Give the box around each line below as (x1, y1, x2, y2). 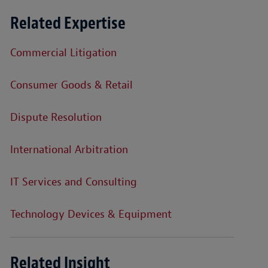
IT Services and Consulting (10, 175, 137, 189)
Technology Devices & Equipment (10, 208, 172, 221)
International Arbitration (10, 143, 128, 157)
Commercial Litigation (10, 46, 117, 60)
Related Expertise (10, 13, 126, 34)
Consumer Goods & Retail (10, 78, 133, 92)
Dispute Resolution (10, 111, 102, 124)
